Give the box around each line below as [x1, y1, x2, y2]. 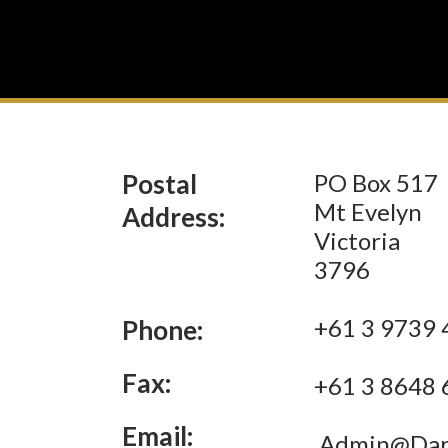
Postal [122, 168, 197, 200]
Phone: [122, 314, 203, 346]
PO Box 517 [313, 168, 443, 197]
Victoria [313, 226, 410, 255]
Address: [122, 201, 225, 233]
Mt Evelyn [313, 197, 427, 226]
